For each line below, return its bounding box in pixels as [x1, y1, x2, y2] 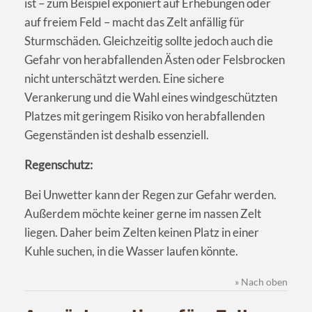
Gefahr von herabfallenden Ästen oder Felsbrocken [24, 52, 285, 68]
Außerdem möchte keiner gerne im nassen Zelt [24, 206, 261, 221]
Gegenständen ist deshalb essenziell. [24, 127, 209, 143]
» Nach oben [235, 276, 288, 288]
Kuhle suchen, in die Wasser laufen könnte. [24, 244, 238, 259]
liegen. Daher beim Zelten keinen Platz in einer [24, 225, 259, 240]
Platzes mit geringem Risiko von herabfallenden [24, 109, 265, 124]
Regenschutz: [24, 157, 93, 173]
